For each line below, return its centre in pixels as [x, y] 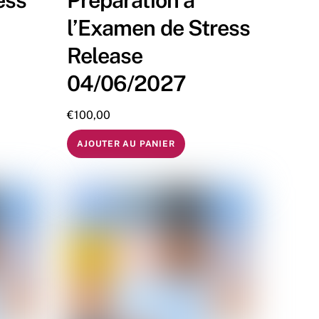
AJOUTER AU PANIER [126, 143]
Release [105, 56]
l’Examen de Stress [158, 28]
